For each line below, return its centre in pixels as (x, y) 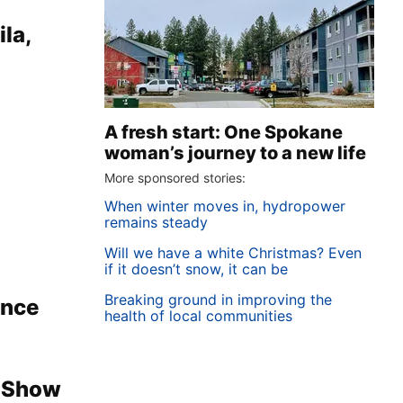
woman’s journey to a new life (235, 153)
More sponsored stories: (175, 178)
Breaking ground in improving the (218, 300)
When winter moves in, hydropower (225, 206)
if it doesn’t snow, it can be (196, 269)
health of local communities (198, 316)
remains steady (156, 222)
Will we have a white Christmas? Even (233, 253)
